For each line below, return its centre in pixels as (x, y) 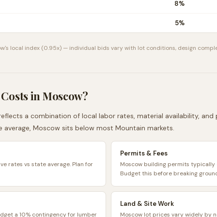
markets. (160, 128)
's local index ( (24, 48)
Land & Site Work (147, 204)
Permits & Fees (144, 153)
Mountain (130, 128)
